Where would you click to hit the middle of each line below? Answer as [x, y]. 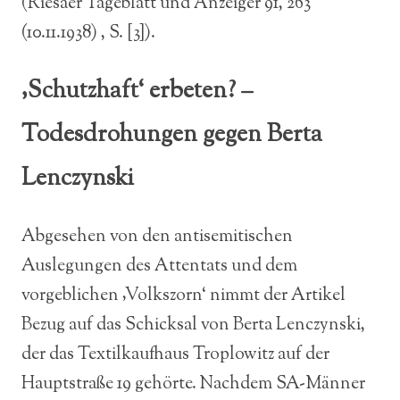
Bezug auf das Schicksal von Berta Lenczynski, [193, 325]
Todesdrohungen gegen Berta [172, 136]
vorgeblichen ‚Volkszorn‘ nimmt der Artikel [183, 296]
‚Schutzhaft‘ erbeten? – [137, 92]
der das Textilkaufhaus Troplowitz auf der [175, 355]
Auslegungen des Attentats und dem [159, 267]
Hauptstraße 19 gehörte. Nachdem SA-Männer [193, 384]
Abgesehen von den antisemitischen [157, 237]
